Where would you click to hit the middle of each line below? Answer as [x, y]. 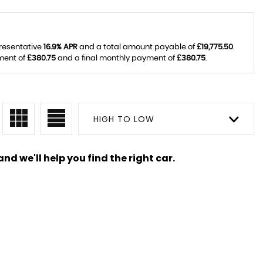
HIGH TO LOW [124, 119]
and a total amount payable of [137, 47]
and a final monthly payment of [116, 58]
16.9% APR [60, 47]
